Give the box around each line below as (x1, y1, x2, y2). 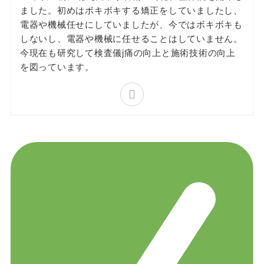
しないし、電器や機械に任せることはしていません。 (19, 31, 243, 44)
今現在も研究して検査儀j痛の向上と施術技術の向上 (19, 45, 236, 58)
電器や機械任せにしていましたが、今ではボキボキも (19, 17, 243, 30)
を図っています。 (19, 60, 94, 72)
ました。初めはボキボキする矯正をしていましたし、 (19, 3, 243, 16)
